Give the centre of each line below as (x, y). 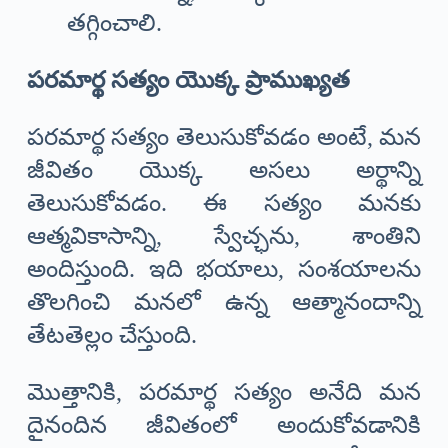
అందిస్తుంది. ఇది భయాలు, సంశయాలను (224, 269)
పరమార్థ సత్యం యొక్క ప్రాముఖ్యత (188, 80)
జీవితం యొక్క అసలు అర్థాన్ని (224, 170)
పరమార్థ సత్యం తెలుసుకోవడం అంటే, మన (224, 137)
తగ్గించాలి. (114, 23)
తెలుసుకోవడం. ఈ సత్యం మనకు (224, 203)
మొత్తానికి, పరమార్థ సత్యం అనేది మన (224, 392)
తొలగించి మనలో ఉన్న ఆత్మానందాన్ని (224, 302)
